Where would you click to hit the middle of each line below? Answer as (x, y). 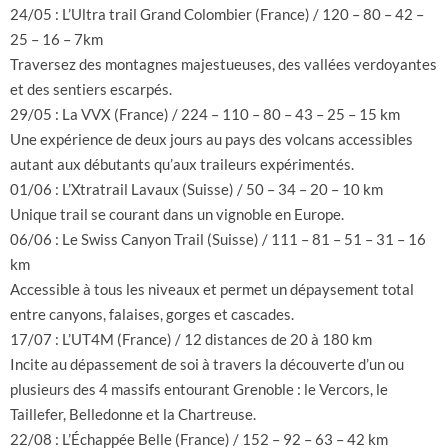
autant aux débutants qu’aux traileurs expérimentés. (182, 164)
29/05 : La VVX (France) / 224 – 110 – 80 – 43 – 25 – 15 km (205, 114)
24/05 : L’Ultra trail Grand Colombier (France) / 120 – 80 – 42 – (217, 14)
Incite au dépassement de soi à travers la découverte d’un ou (207, 364)
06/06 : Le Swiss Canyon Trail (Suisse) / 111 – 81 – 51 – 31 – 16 (218, 239)
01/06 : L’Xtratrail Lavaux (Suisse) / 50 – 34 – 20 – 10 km (196, 189)
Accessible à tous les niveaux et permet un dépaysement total (212, 289)
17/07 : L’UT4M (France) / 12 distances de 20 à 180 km (191, 339)
